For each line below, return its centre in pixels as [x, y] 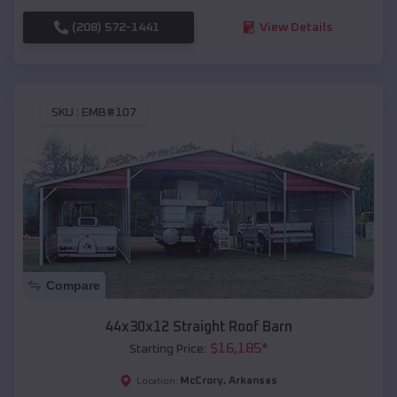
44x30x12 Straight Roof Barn [198, 327]
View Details [296, 27]
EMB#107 [109, 113]
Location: [157, 381]
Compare [73, 286]
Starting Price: [167, 350]
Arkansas [253, 381]
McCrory [202, 381]
